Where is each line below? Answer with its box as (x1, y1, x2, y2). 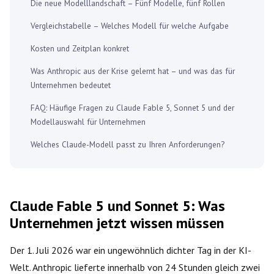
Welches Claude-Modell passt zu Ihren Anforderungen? (31, 138, 224, 150)
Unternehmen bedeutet (31, 79, 111, 91)
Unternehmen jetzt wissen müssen (10, 213, 224, 232)
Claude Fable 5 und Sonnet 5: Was (10, 196, 225, 215)
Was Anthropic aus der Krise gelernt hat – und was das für (31, 65, 235, 76)
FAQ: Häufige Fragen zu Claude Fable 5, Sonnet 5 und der (31, 102, 234, 113)
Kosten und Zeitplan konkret (31, 42, 129, 54)
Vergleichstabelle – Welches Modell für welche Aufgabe (31, 20, 229, 31)
